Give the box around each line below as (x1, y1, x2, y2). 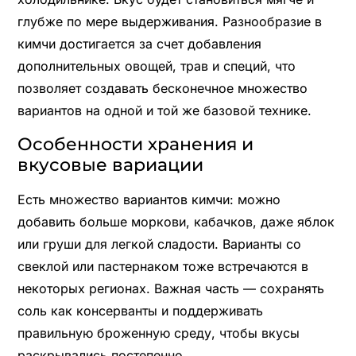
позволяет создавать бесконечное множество (17, 79, 308, 96)
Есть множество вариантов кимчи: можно (17, 191, 281, 207)
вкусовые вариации (17, 153, 203, 176)
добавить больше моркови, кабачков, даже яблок (17, 213, 335, 230)
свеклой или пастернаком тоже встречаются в (17, 257, 308, 274)
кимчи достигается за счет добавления (17, 35, 261, 52)
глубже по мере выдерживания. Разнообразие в (17, 13, 322, 29)
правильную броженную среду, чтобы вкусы (17, 324, 300, 341)
